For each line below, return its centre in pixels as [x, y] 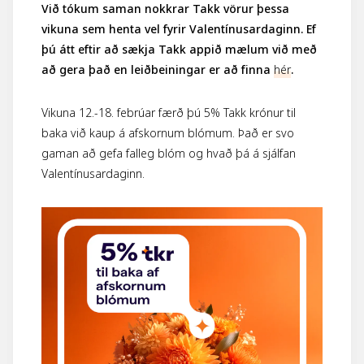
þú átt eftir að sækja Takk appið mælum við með [179, 49]
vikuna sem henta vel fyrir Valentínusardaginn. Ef [178, 29]
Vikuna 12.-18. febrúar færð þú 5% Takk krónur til [168, 113]
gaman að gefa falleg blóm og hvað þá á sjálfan [168, 153]
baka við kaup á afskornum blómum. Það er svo [167, 133]
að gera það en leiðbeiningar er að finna [157, 69]
